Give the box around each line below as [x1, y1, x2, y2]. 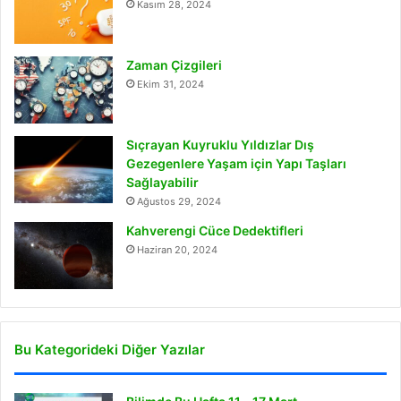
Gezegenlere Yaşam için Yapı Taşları [126, 156, 346, 172]
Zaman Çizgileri [126, 57, 222, 73]
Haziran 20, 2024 [137, 243, 218, 257]
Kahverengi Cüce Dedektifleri [126, 223, 303, 239]
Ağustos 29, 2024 [137, 195, 221, 209]
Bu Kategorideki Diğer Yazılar [14, 341, 205, 359]
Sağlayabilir [126, 175, 199, 191]
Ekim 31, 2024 [137, 78, 204, 91]
